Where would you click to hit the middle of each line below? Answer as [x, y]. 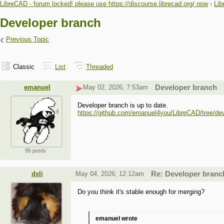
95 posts [35, 151]
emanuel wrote [117, 219]
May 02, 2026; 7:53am [115, 87]
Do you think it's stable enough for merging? [141, 192]
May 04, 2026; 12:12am [109, 174]
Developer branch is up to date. [123, 105]
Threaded [99, 67]
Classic [24, 67]
